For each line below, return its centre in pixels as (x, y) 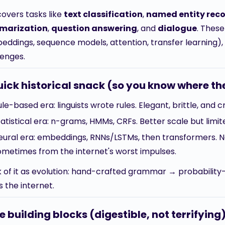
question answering (94, 28)
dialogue (177, 28)
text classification (103, 14)
